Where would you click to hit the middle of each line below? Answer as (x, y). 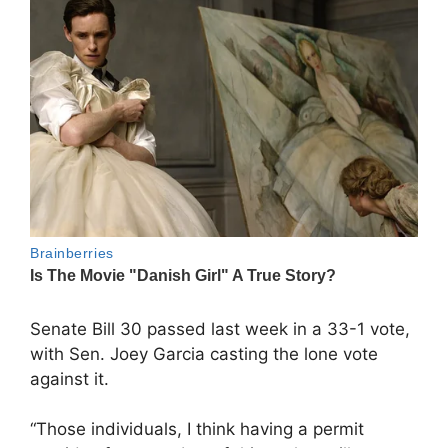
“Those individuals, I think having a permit (197, 429)
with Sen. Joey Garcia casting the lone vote (204, 353)
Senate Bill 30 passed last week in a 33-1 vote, (220, 328)
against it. (69, 378)
